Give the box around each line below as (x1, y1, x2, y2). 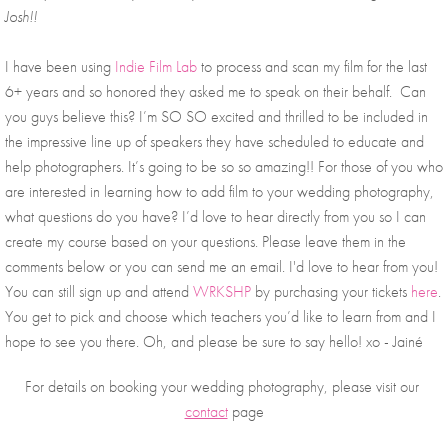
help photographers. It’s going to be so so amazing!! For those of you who (5, 156, 443, 178)
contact (184, 401, 228, 423)
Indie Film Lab (115, 56, 197, 78)
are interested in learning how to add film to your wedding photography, (5, 181, 434, 203)
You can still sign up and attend (5, 281, 193, 303)
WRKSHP (193, 281, 251, 303)
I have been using (5, 56, 115, 78)
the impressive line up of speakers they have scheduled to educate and (5, 131, 424, 153)
